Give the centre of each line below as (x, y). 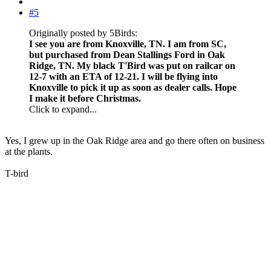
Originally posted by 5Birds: (83, 33)
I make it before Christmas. (85, 98)
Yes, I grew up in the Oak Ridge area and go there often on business (135, 140)
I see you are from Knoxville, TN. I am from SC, (128, 44)
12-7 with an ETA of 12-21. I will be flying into (123, 76)
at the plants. (29, 151)
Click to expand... (63, 109)
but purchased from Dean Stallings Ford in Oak (127, 54)
